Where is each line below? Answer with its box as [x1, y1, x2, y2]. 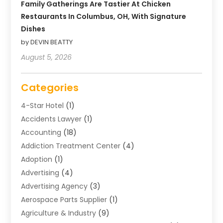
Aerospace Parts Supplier [21, 194, 108, 205]
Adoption [21, 154, 53, 164]
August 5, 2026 [21, 52, 72, 62]
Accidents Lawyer [21, 113, 82, 124]
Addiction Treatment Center [21, 140, 121, 151]
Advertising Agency [21, 181, 88, 191]
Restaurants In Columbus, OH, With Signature [21, 11, 187, 21]
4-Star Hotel [21, 100, 64, 111]
